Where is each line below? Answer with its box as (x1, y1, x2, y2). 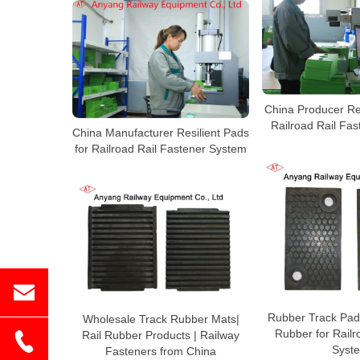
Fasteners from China (105, 345, 216, 358)
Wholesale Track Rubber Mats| (82, 313, 239, 326)
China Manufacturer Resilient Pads (72, 125, 249, 139)
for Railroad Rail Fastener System (75, 141, 247, 155)
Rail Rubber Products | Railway (82, 329, 239, 342)
